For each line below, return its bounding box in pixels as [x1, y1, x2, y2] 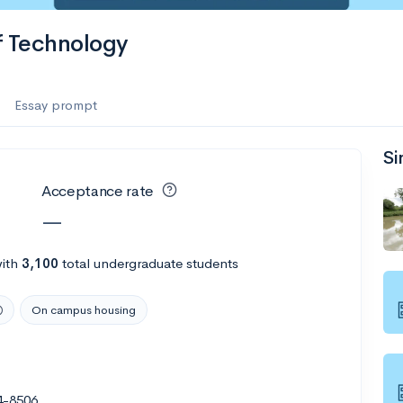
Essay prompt [14, 96, 97, 113]
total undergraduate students [58, 254, 238, 272]
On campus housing [31, 301, 136, 318]
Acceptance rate [41, 182, 154, 201]
